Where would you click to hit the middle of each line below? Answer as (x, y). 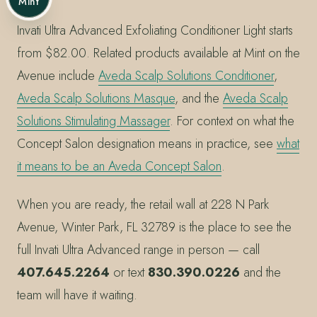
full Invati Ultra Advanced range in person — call (138, 249)
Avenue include (58, 76)
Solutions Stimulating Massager (93, 121)
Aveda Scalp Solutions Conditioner (186, 76)
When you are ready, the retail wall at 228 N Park (143, 204)
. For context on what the (232, 121)
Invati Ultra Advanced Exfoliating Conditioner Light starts (155, 31)
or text (129, 272)
